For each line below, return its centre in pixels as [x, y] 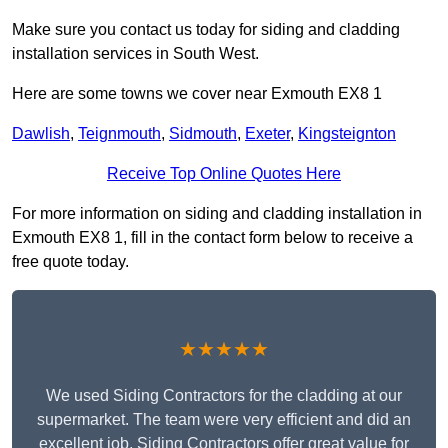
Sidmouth [203, 134]
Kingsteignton [347, 134]
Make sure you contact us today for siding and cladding [206, 30]
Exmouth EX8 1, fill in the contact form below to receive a [212, 238]
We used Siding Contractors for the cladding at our [224, 396]
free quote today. [70, 262]
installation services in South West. [135, 54]
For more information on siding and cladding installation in [217, 214]
